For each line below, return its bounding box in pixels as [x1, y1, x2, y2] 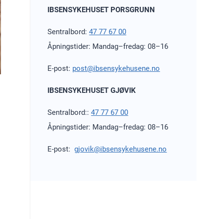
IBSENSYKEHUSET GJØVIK [47, 86, 136, 95]
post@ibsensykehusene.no [72, 64, 160, 73]
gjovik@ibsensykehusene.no [74, 145, 167, 154]
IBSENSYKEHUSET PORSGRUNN [47, 5, 155, 15]
